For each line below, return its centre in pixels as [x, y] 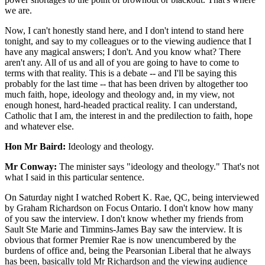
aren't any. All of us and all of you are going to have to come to [122, 62]
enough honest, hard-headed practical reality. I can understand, [121, 105]
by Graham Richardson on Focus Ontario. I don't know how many [129, 208]
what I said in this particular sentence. [75, 177]
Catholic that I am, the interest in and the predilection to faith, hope [129, 115]
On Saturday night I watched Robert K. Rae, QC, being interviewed [132, 197]
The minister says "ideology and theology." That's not [158, 166]
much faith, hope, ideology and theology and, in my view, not [119, 94]
